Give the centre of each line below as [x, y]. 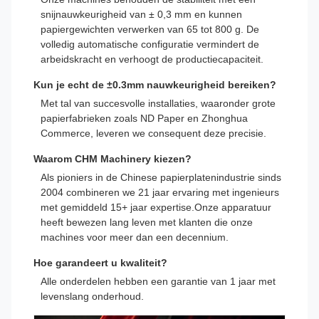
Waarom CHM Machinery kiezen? [113, 158]
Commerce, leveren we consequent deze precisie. [153, 133]
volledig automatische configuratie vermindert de [150, 44]
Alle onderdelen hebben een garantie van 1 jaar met [158, 281]
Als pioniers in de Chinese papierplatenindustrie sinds [161, 177]
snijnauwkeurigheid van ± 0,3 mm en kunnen [141, 14]
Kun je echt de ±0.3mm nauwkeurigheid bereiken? [155, 84]
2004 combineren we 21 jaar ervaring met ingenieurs [160, 192]
